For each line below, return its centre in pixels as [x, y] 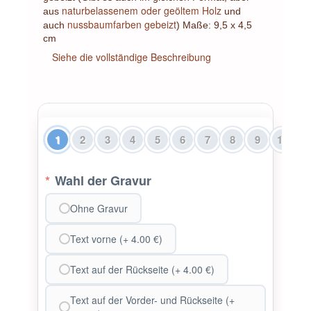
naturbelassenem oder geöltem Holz [142, 10]
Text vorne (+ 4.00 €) [116, 238]
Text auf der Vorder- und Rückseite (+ [152, 300]
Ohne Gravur [99, 208]
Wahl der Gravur [101, 180]
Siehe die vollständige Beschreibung [132, 57]
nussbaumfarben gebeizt [122, 24]
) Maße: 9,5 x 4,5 [214, 25]
